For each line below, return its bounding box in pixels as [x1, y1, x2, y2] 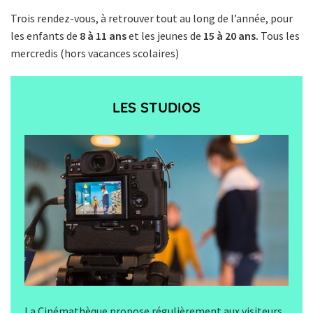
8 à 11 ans [80, 29, 126, 43]
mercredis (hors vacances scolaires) [10, 46, 179, 60]
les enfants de [10, 29, 80, 43]
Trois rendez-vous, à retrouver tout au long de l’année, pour [10, 11, 293, 25]
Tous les [259, 29, 300, 43]
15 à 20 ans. [203, 29, 259, 43]
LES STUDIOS [112, 99, 201, 116]
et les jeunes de [126, 29, 203, 43]
